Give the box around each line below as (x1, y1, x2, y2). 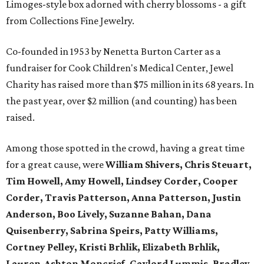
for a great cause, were (6, 159, 105, 171)
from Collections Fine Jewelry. (6, 15, 134, 27)
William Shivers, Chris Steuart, (105, 159, 252, 171)
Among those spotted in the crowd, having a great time (6, 142, 245, 154)
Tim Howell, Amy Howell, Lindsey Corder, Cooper (6, 175, 238, 187)
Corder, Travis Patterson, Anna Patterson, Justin (6, 192, 241, 204)
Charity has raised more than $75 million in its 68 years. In (6, 78, 254, 91)
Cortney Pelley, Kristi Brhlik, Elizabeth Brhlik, (6, 241, 220, 253)
